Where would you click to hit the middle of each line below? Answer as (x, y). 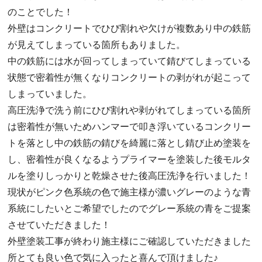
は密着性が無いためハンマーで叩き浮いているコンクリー (129, 127)
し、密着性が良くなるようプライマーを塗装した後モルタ (129, 160)
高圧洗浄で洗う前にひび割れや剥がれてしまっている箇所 (129, 111)
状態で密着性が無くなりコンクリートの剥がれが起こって (129, 78)
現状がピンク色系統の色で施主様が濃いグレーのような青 (129, 192)
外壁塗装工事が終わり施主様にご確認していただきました (129, 242)
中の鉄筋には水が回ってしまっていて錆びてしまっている (129, 61)
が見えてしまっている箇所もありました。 (96, 45)
